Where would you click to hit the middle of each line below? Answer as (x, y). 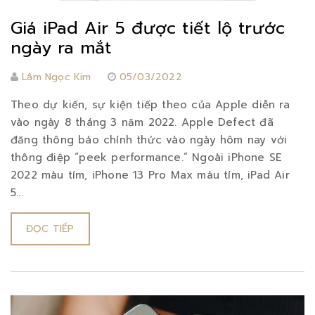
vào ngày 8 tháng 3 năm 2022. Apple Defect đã (142, 122)
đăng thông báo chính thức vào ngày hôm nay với (149, 140)
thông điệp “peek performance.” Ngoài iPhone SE (147, 157)
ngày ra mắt (61, 47)
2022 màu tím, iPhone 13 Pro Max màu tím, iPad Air (150, 175)
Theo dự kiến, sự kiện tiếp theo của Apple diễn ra (150, 104)
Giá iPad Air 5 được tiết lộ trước (148, 28)
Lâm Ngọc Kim (57, 77)
